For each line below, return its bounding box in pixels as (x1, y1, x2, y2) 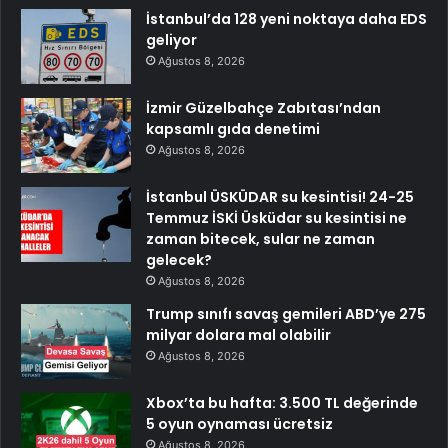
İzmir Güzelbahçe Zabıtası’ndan (146, 97, 381, 118)
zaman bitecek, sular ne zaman (146, 228, 375, 249)
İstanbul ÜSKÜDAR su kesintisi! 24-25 (146, 186, 414, 207)
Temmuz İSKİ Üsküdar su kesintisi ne (146, 207, 407, 228)
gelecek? (146, 249, 212, 270)
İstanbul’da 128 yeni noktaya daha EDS (146, 8, 427, 29)
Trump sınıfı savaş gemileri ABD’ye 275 (146, 303, 426, 324)
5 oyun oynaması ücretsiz (146, 413, 333, 434)
